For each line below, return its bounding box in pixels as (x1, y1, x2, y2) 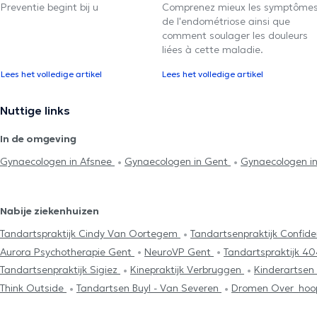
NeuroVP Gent (144, 245, 214, 258)
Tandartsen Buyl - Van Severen (76, 281, 221, 294)
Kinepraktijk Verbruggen (130, 263, 244, 277)
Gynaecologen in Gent (125, 155, 231, 168)
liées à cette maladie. (162, 43, 263, 57)
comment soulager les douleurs (162, 29, 308, 42)
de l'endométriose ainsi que (162, 15, 290, 28)
